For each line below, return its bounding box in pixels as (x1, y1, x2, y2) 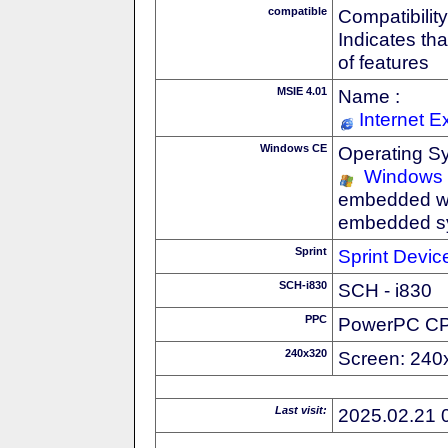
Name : (338, 84, 400, 107)
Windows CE (260, 141, 327, 154)
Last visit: (275, 403, 327, 416)
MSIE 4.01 (277, 84, 327, 97)
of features (338, 50, 429, 73)
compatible (268, 4, 327, 17)
